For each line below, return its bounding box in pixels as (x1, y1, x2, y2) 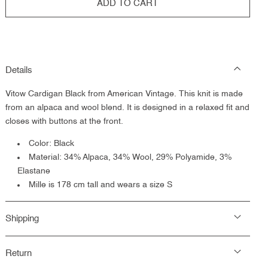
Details (5, 66, 32, 75)
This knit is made (176, 90, 243, 98)
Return (5, 249, 32, 258)
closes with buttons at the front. (5, 117, 123, 126)
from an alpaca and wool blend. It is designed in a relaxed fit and (5, 103, 249, 112)
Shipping (5, 214, 39, 223)
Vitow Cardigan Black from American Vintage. (5, 90, 176, 98)
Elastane (17, 167, 50, 175)
